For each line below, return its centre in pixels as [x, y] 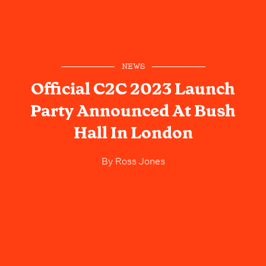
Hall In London [133, 132]
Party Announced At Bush [133, 110]
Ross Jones [139, 159]
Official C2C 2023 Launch [133, 88]
